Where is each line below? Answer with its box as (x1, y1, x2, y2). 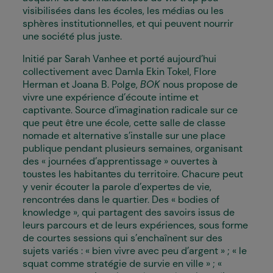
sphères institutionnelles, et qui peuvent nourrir (23, 17, 233, 30)
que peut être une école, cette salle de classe (23, 116, 225, 129)
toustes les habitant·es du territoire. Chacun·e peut (23, 168, 243, 180)
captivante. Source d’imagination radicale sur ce (23, 104, 238, 116)
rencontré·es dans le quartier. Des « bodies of (23, 193, 219, 206)
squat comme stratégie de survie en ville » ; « (23, 257, 222, 270)
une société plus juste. (23, 30, 122, 43)
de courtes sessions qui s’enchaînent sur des (23, 232, 222, 244)
